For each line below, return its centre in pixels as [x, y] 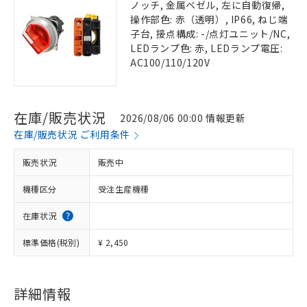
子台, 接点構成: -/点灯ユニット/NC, [210, 34]
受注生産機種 [124, 189]
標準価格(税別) [51, 242]
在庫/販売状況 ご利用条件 [72, 134]
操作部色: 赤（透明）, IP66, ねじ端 [209, 19]
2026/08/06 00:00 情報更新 [183, 118]
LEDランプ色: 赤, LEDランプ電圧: [207, 48]
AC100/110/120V [170, 62]
